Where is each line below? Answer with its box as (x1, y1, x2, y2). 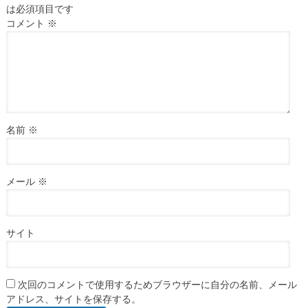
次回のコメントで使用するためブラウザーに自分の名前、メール (17, 279, 297, 291)
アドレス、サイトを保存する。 (5, 294, 141, 305)
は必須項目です (5, 3, 74, 15)
